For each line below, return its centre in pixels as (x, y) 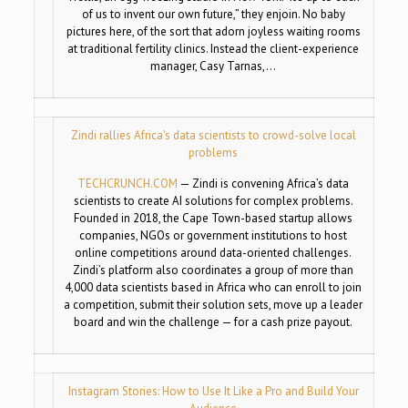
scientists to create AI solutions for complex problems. (213, 200)
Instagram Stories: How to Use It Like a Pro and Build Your (213, 391)
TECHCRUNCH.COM (128, 183)
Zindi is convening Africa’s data (271, 183)
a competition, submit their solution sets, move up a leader (214, 304)
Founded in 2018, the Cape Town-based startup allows (214, 218)
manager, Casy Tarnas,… (214, 66)
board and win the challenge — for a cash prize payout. (214, 321)
